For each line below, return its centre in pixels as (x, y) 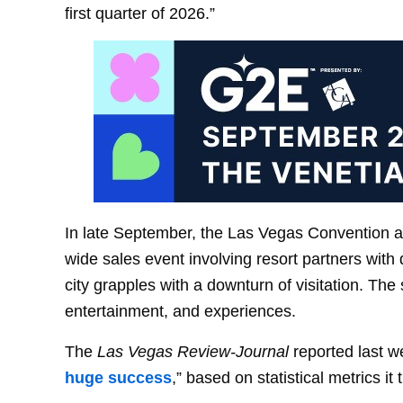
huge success (118, 377)
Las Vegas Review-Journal (193, 351)
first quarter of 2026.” (140, 13)
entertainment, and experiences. (180, 310)
